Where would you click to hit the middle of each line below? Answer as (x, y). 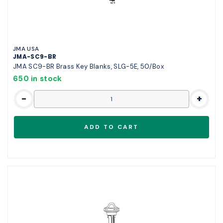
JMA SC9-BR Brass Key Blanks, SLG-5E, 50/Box (88, 66)
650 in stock (38, 78)
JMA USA (26, 49)
